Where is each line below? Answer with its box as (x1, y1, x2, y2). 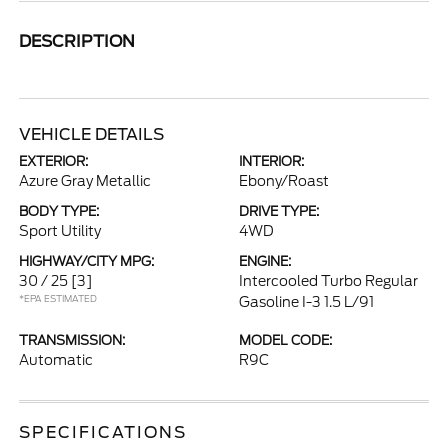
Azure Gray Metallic (19, 173, 152, 189)
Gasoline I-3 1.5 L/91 (239, 294, 374, 310)
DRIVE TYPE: (239, 204, 319, 219)
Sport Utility (19, 223, 102, 239)
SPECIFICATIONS (19, 423, 188, 442)
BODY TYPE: (19, 204, 100, 219)
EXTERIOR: (19, 154, 89, 169)
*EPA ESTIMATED (19, 293, 98, 304)
